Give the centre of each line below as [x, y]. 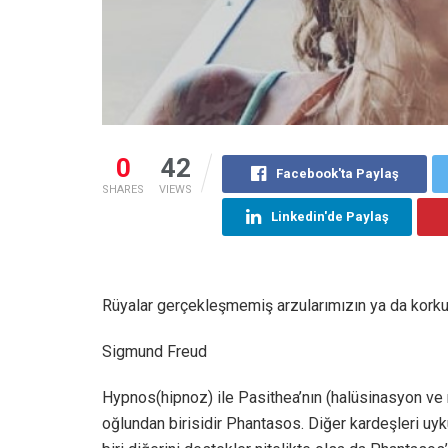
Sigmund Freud [154, 352]
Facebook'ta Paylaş [337, 174]
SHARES [123, 190]
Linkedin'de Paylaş [329, 217]
